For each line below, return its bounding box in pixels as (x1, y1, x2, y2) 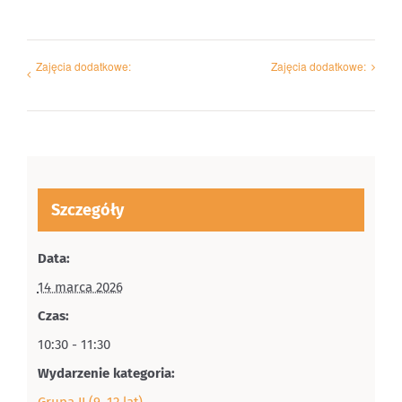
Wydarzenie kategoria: (37, 364, 175, 381)
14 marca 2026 (37, 278, 123, 295)
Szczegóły (50, 199, 124, 220)
